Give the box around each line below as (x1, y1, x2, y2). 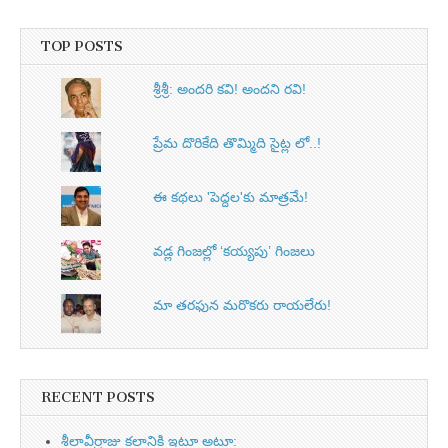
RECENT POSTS (41, 389, 155, 407)
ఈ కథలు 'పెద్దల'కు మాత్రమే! (153, 189, 309, 206)
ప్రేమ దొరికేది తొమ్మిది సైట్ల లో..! (153, 135, 322, 152)
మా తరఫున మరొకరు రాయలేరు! (153, 297, 332, 314)
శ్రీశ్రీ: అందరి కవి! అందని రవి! (153, 81, 307, 98)
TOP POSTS (41, 38, 123, 55)
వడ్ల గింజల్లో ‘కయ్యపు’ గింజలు (153, 243, 316, 260)
